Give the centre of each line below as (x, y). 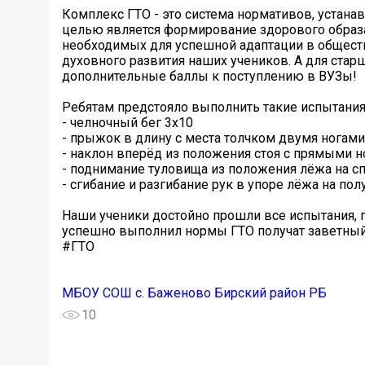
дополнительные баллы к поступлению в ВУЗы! (209, 77)
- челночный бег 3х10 (128, 123)
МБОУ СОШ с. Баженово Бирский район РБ (194, 293)
